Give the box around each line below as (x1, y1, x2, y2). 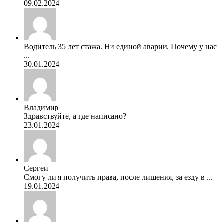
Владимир (24, 103, 58, 111)
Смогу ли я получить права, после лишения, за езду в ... (24, 172, 213, 181)
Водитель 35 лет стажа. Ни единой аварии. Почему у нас (24, 42, 217, 51)
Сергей (24, 164, 48, 172)
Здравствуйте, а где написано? (24, 111, 126, 120)
